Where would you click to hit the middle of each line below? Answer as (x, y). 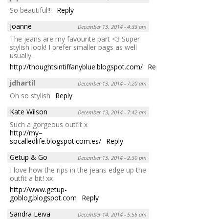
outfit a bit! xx (31, 178)
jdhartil (22, 83)
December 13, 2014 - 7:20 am (112, 83)
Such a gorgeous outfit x (49, 124)
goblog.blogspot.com (43, 197)
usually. (21, 55)
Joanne (21, 26)
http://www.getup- (38, 189)
